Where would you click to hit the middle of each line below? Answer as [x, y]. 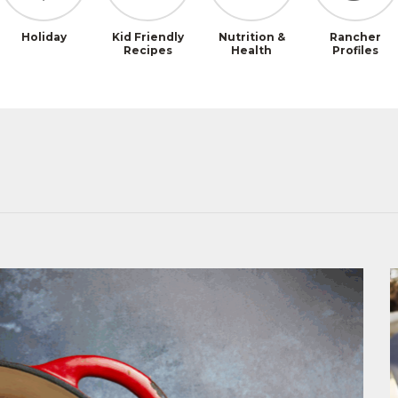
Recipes [147, 50]
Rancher [356, 36]
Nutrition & [251, 36]
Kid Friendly [147, 36]
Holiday [44, 36]
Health [252, 50]
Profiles [356, 50]
